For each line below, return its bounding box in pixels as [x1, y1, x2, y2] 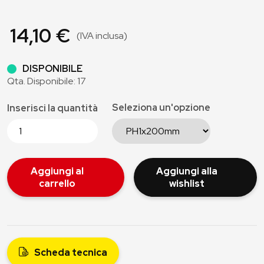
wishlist [169, 177, 204, 190]
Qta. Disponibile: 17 [7, 75, 86, 87]
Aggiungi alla [156, 165, 217, 177]
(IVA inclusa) [77, 29, 127, 42]
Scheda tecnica [34, 246, 107, 259]
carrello [38, 177, 75, 190]
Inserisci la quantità [7, 102, 98, 114]
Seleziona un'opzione [112, 101, 210, 114]
